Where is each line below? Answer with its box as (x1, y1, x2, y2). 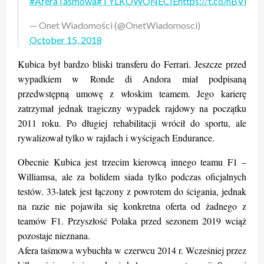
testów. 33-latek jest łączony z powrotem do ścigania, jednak (18, 184, 246, 197)
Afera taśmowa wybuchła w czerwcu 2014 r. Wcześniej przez (18, 243, 246, 256)
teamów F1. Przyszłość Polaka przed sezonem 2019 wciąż (18, 214, 246, 227)
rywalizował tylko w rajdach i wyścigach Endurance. (18, 131, 214, 144)
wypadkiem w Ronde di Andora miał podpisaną (18, 72, 246, 85)
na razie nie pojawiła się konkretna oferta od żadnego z (18, 199, 246, 212)
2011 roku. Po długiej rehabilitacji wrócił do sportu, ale (18, 116, 246, 129)
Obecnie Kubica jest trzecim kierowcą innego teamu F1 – (18, 155, 246, 168)
